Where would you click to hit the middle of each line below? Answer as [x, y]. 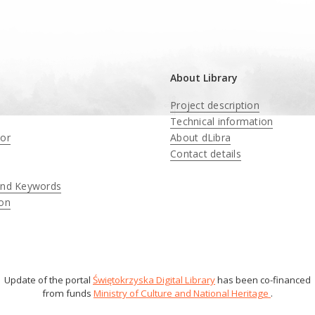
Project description [215, 105]
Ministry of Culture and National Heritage [182, 293]
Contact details [206, 154]
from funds [68, 293]
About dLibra [201, 137]
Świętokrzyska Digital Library [154, 280]
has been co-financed [263, 280]
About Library [204, 78]
